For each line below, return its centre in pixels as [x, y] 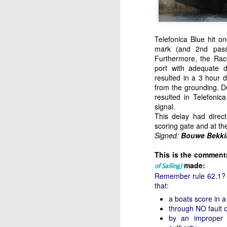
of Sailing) [168, 166]
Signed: [168, 135]
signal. [165, 106]
